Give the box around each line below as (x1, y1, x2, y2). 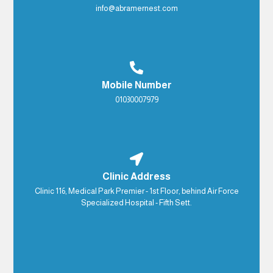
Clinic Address (102, 171, 171, 182)
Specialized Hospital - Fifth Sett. (81, 198, 192, 208)
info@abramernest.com (95, 4, 178, 13)
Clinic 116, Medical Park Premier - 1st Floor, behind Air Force (34, 186, 239, 196)
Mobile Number (101, 80, 172, 91)
